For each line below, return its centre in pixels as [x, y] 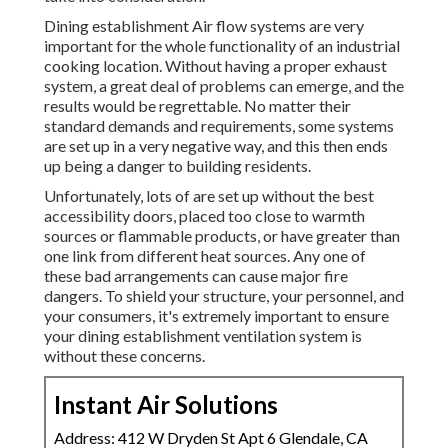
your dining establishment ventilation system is [203, 336]
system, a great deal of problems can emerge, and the [224, 86]
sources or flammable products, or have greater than [222, 236]
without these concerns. [124, 356]
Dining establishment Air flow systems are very [204, 26]
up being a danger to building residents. [177, 166]
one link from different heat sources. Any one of [205, 256]
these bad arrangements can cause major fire [196, 276]
